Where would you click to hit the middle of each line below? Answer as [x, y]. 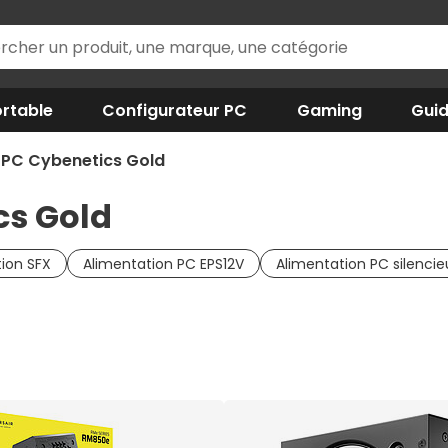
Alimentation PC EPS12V [163, 264]
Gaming [329, 110]
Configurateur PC [175, 110]
